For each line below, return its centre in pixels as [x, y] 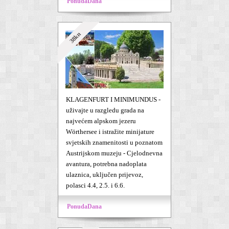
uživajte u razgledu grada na [105, 110]
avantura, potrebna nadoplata [106, 164]
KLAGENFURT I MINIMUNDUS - [113, 99]
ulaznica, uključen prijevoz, [105, 175]
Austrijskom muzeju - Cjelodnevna [114, 153]
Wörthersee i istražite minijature [110, 132]
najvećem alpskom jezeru [101, 121]
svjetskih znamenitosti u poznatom [114, 142]
